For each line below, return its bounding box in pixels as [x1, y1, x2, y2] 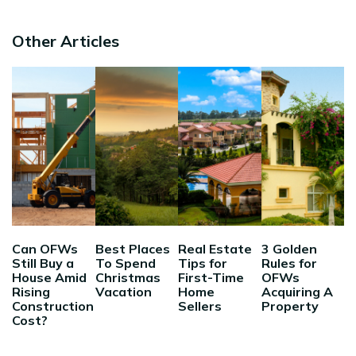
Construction [12, 297, 94, 314]
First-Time [178, 269, 244, 285]
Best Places [95, 240, 170, 257]
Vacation [95, 283, 152, 300]
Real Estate [178, 240, 252, 257]
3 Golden [261, 240, 317, 257]
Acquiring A [261, 283, 333, 300]
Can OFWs [12, 240, 78, 257]
